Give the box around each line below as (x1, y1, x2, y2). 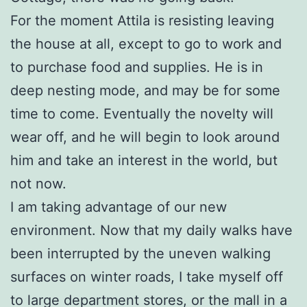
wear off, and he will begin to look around (10, 128, 280, 145)
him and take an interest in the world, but (10, 151, 278, 169)
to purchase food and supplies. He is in (10, 58, 263, 75)
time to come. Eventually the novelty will (10, 105, 273, 122)
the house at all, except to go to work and (10, 35, 282, 52)
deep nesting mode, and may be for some (10, 82, 280, 99)
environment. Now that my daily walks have (10, 221, 293, 238)
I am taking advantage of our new (10, 198, 227, 215)
